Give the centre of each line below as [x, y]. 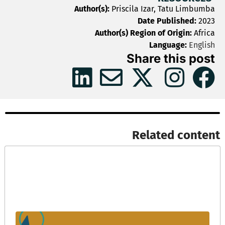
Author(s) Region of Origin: [144, 33]
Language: [168, 45]
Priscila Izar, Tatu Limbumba [163, 9]
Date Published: [168, 21]
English [201, 45]
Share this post [171, 58]
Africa [204, 33]
